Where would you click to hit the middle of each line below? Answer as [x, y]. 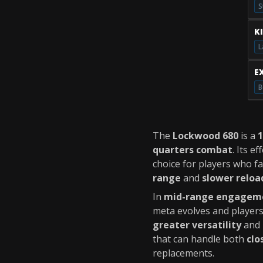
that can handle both [200, 239]
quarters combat [193, 150]
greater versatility [197, 225]
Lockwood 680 [205, 136]
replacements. [183, 253]
